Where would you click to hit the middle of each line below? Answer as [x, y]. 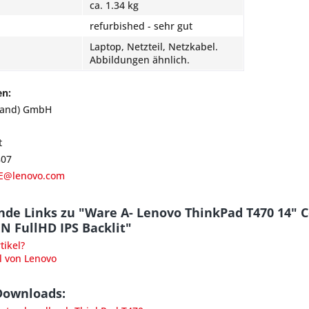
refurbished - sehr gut [141, 26]
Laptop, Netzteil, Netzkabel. [154, 47]
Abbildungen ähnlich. [140, 60]
